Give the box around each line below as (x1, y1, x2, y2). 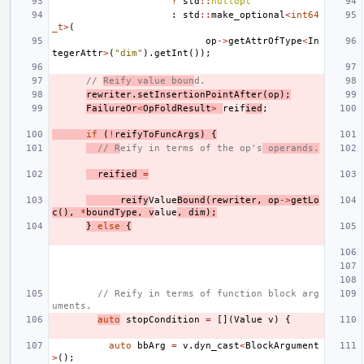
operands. (262, 142, 319, 154)
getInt (154, 47, 188, 58)
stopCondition (126, 314, 200, 325)
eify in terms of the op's (120, 142, 262, 154)
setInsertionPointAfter (137, 89, 262, 100)
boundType (86, 206, 137, 218)
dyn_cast (194, 340, 240, 351)
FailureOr (86, 102, 137, 114)
